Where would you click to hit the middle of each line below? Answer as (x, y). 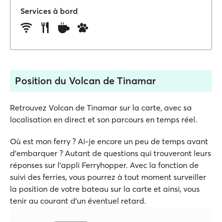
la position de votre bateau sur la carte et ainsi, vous (105, 189)
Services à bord (49, 11)
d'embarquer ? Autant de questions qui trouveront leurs (111, 153)
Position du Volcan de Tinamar (85, 81)
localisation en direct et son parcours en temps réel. (104, 119)
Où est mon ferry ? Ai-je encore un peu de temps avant (109, 141)
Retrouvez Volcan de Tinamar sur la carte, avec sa (101, 108)
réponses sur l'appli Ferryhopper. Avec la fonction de (104, 165)
